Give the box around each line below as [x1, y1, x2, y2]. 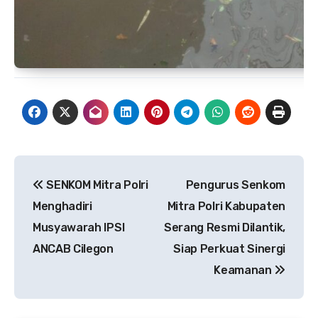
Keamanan [214, 263, 275, 277]
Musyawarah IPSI [33, 220, 125, 234]
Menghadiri [33, 199, 92, 213]
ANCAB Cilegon [33, 241, 114, 256]
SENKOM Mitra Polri [43, 177, 148, 192]
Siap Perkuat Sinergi [173, 241, 285, 256]
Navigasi [13, 157, 109, 180]
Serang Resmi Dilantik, [164, 220, 285, 234]
